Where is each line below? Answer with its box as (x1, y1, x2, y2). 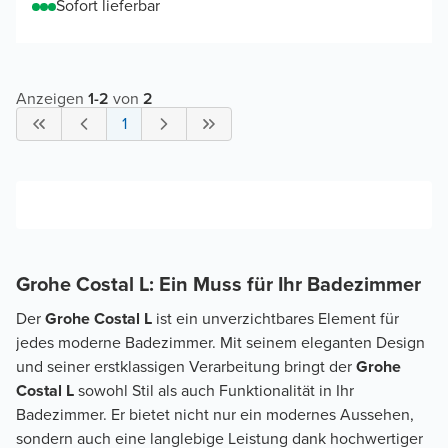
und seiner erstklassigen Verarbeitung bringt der (16, 355, 356, 379)
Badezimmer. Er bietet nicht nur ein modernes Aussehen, (16, 403, 414, 427)
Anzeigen (16, 87, 84, 111)
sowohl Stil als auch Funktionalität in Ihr (74, 379, 354, 403)
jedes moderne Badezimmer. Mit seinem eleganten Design (16, 331, 425, 355)
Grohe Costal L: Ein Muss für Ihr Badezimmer (16, 269, 421, 300)
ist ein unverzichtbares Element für (152, 307, 399, 331)
